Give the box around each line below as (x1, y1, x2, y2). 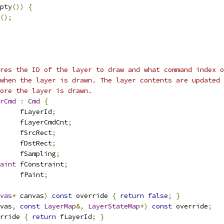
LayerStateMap (88, 202, 140, 210)
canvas (16, 191, 44, 200)
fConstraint (16, 160, 64, 168)
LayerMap (44, 202, 76, 210)
